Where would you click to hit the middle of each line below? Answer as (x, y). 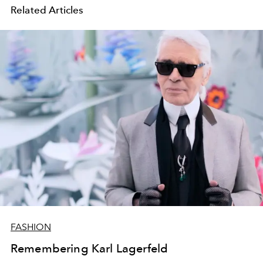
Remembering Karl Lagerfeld (90, 248)
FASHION (31, 227)
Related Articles (47, 10)
